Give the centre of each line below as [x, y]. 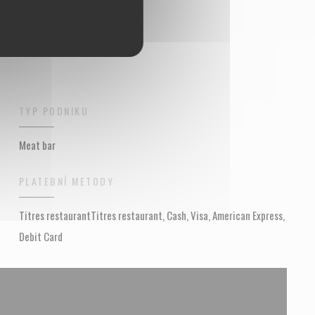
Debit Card [40, 236]
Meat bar [37, 145]
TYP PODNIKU [54, 111]
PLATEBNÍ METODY [66, 181]
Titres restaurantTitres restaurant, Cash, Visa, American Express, [152, 215]
